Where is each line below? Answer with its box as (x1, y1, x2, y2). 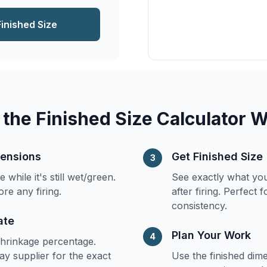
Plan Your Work (172, 229, 251, 241)
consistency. (172, 200, 227, 212)
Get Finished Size (172, 150, 263, 163)
